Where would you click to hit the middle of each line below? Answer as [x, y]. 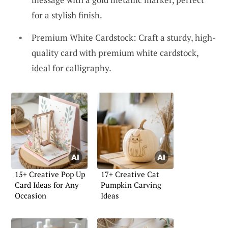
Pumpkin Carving [131, 184]
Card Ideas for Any [47, 184]
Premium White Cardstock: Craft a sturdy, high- [124, 37]
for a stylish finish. [67, 15]
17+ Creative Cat [130, 174]
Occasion [31, 195]
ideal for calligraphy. [72, 68]
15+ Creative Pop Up [50, 174]
